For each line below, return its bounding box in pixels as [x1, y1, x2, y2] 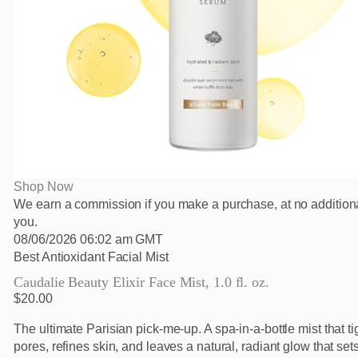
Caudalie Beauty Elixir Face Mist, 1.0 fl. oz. [14, 274, 269, 291]
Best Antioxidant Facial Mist [14, 250, 169, 265]
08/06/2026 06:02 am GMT [14, 233, 164, 247]
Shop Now [14, 180, 74, 194]
